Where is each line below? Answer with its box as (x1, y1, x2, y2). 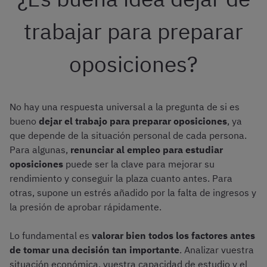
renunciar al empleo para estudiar (70, 144, 223, 156)
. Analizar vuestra (179, 244, 254, 256)
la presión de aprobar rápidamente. (10, 201, 162, 213)
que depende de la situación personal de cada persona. (10, 129, 247, 142)
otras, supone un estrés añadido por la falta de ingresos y (10, 187, 256, 199)
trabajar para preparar (24, 17, 243, 46)
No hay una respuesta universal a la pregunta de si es (10, 101, 240, 113)
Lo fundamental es (10, 229, 92, 242)
